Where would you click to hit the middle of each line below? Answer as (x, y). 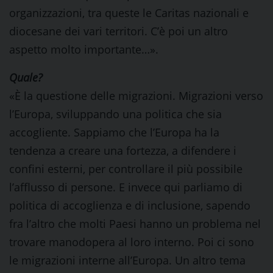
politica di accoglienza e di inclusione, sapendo (130, 205)
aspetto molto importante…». (84, 49)
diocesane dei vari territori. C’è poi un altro (119, 31)
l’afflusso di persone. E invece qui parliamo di (126, 187)
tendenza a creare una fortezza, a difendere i (123, 151)
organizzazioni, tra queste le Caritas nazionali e (129, 13)
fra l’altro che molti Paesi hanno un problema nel (135, 224)
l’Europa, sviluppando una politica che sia (115, 114)
